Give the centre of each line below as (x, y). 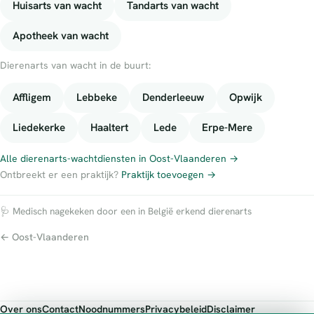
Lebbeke (97, 98)
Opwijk (246, 98)
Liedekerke (39, 128)
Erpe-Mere (227, 128)
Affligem (32, 98)
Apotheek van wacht (61, 36)
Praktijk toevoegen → (169, 175)
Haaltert (109, 128)
